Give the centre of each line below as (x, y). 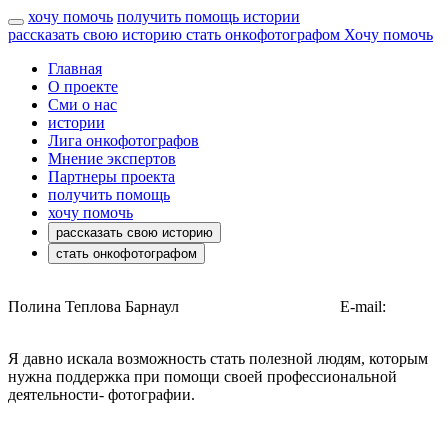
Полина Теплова (64, 306)
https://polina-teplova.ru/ (259, 306)
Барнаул (152, 306)
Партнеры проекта (111, 176)
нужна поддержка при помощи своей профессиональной (202, 376)
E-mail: (363, 306)
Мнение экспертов (112, 158)
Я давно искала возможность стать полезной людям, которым (218, 358)
